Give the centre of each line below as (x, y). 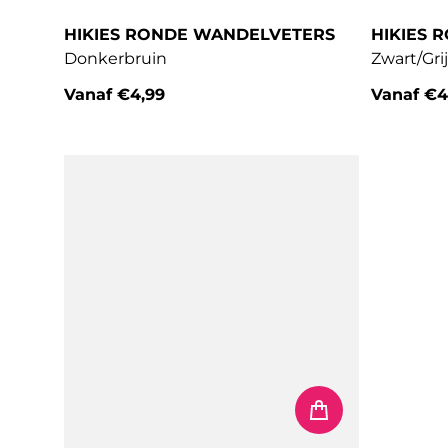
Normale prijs (121, 117)
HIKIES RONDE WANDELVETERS (199, 34)
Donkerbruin (115, 58)
